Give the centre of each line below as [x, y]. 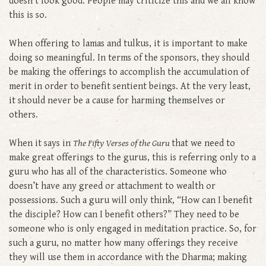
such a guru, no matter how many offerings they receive [123, 243]
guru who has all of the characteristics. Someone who [118, 172]
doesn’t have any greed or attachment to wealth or [112, 186]
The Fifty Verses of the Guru [122, 143]
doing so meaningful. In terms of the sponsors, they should [129, 58]
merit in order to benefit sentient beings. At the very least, [130, 86]
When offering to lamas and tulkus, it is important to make [128, 43]
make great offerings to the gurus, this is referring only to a [132, 157]
